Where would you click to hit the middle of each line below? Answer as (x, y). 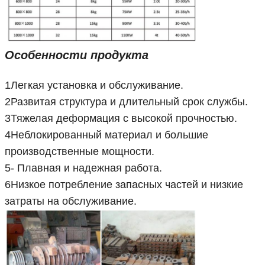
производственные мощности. (80, 152)
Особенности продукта (77, 55)
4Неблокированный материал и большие (106, 135)
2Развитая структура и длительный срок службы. (126, 102)
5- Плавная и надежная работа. (83, 168)
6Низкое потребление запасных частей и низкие (124, 185)
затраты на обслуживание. (71, 201)
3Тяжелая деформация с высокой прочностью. (121, 119)
